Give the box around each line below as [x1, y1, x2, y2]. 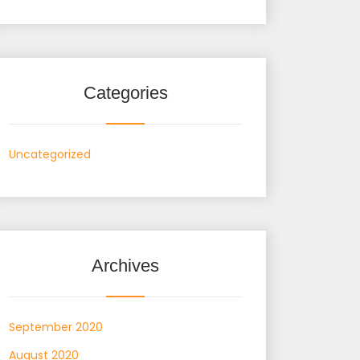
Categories [83, 82, 168, 103]
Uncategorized [9, 145, 91, 162]
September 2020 [9, 318, 103, 335]
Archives [92, 255, 159, 276]
